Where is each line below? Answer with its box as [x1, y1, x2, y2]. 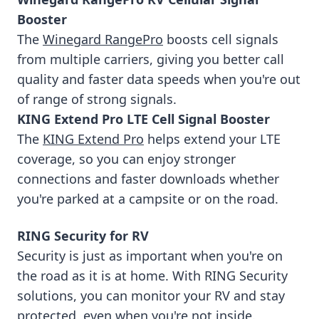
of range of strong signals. [17, 90, 177, 108]
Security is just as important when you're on [17, 246, 283, 264]
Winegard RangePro [43, 30, 163, 48]
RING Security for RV [17, 226, 149, 244]
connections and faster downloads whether [17, 169, 279, 187]
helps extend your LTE [144, 130, 281, 147]
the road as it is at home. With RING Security [17, 266, 288, 284]
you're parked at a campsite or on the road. [17, 189, 278, 207]
